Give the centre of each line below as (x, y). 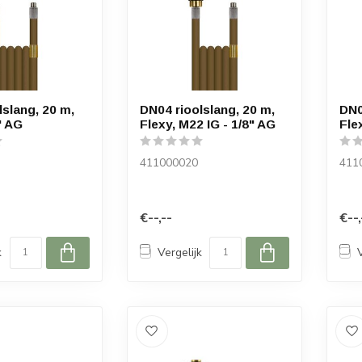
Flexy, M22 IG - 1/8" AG (207, 124)
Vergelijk (179, 253)
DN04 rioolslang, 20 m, (207, 110)
